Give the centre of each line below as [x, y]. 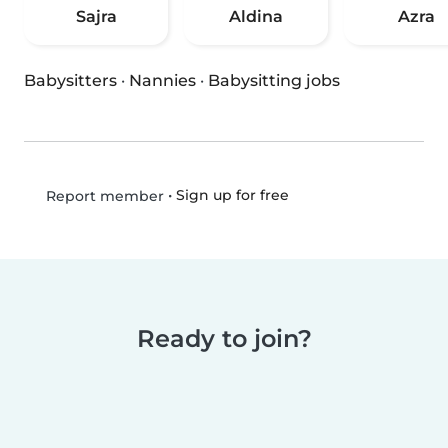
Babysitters [70, 81]
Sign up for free [232, 195]
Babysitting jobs [274, 81]
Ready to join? [224, 339]
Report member [102, 196]
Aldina [256, 17]
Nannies [162, 81]
